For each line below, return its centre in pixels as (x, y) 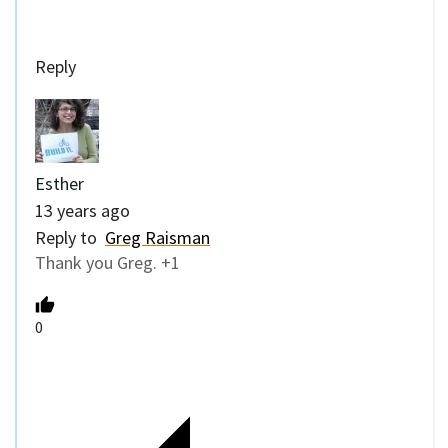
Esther (59, 183)
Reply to (70, 237)
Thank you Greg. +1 (107, 262)
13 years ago (82, 210)
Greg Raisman (157, 237)
